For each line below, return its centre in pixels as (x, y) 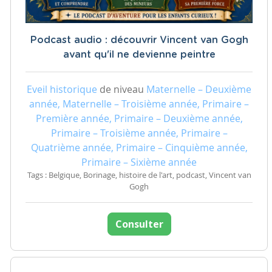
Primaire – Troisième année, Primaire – (139, 133)
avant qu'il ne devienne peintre (139, 55)
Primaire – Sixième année (139, 162)
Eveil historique (62, 89)
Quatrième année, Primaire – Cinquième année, (139, 148)
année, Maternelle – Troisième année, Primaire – (139, 104)
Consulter (139, 224)
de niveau (122, 89)
